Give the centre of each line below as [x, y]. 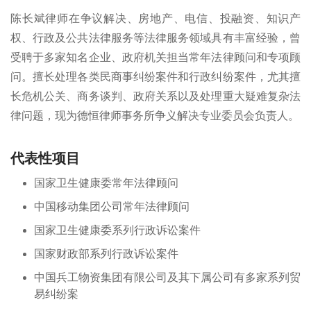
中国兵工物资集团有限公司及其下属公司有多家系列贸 [167, 278]
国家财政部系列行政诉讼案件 [106, 254]
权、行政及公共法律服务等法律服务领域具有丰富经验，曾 [155, 38]
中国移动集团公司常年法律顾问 [112, 207]
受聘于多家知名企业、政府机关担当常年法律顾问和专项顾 [155, 57]
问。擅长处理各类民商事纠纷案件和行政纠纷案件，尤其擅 [155, 77]
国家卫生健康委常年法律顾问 [106, 183]
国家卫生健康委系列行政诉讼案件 [117, 230]
